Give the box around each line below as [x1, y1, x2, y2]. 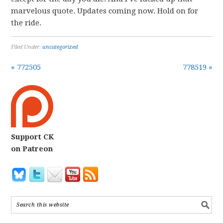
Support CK [11, 132, 54, 141]
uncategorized [42, 44, 78, 50]
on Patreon [11, 144, 53, 153]
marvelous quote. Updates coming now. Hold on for [11, 6, 199, 15]
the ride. [11, 18, 42, 27]
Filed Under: [11, 44, 43, 50]
